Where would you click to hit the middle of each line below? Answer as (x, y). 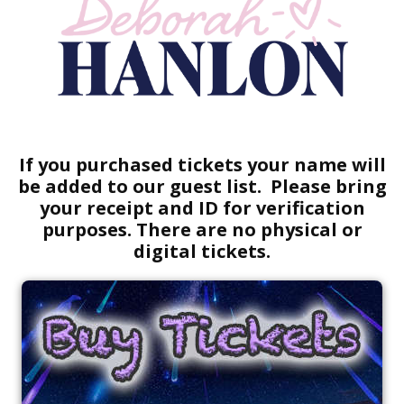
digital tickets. (202, 251)
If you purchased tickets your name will (202, 164)
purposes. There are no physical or (202, 229)
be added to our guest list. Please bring (202, 186)
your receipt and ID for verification (202, 207)
